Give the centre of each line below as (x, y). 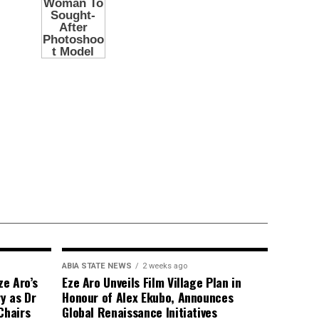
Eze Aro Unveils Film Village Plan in (152, 282)
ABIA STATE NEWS (97, 266)
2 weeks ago (165, 266)
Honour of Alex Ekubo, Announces (148, 297)
